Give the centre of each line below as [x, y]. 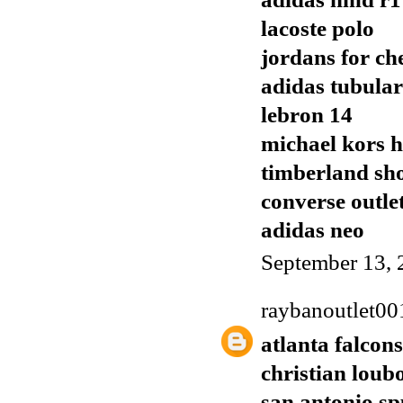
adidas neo [313, 230]
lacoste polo [318, 29]
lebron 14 [307, 115]
